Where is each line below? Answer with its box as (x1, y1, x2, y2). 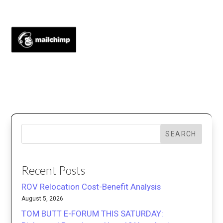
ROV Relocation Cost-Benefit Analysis (21, 181, 161, 192)
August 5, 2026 (21, 195, 64, 202)
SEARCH (165, 130, 197, 138)
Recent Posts (21, 163, 86, 177)
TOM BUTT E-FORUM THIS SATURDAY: (21, 208, 164, 219)
